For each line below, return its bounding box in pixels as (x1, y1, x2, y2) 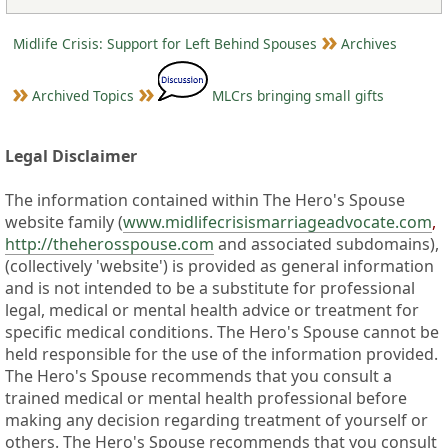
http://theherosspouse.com (5, 232, 214, 255)
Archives (340, 33, 397, 53)
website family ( (5, 210, 123, 233)
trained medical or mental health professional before (5, 386, 407, 409)
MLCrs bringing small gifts (208, 85, 384, 105)
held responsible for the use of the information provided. (5, 342, 438, 365)
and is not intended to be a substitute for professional (5, 276, 415, 299)
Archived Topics (32, 85, 134, 105)
